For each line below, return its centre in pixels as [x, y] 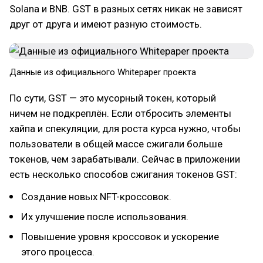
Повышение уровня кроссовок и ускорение [120, 237]
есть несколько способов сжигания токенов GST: [123, 174]
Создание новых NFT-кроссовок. [96, 197]
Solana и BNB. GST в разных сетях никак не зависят [126, 9]
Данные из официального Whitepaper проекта [103, 72]
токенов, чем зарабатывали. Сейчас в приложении [125, 159]
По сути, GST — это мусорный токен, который [113, 98]
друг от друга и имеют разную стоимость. [106, 24]
